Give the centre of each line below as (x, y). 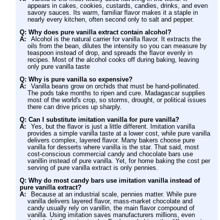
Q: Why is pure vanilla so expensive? (76, 80)
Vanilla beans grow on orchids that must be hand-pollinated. (116, 86)
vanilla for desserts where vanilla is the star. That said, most (113, 147)
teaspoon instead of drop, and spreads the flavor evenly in (110, 53)
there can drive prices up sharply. (75, 107)
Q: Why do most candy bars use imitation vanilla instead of (110, 181)
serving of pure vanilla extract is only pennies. (93, 168)
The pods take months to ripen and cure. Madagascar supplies (116, 93)
